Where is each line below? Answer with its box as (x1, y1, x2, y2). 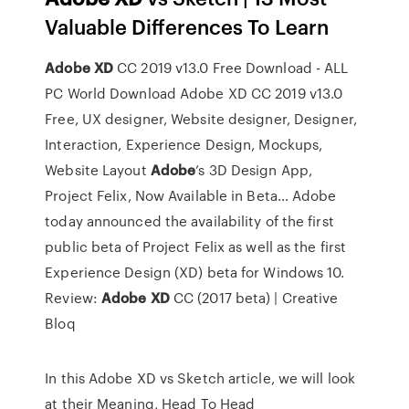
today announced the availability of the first (45, 211, 334, 231)
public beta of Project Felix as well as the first (45, 236, 347, 257)
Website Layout (45, 160, 151, 180)
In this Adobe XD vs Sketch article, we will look (45, 368, 356, 388)
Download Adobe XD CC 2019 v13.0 (106, 83, 343, 103)
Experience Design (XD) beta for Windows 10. (45, 262, 345, 282)
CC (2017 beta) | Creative (169, 288, 339, 308)
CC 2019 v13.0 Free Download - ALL (113, 58, 349, 78)
